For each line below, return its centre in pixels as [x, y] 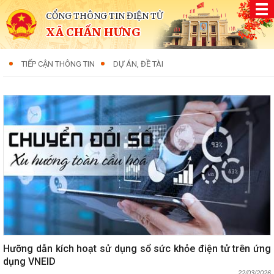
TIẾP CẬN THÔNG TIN [58, 64]
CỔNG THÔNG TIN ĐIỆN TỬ [104, 16]
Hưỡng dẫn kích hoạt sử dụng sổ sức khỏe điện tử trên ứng [137, 248]
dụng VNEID [29, 261]
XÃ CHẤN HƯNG [93, 32]
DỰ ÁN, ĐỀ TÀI [138, 64]
